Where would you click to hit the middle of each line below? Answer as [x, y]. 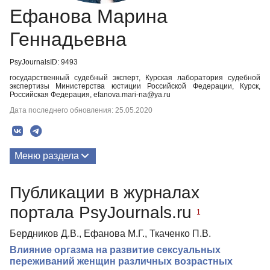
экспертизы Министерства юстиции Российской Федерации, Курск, [135, 86]
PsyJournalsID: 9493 [44, 62]
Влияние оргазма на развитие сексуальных [115, 250]
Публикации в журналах [105, 192]
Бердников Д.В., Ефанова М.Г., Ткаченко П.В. [110, 233]
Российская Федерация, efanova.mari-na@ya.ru [90, 95]
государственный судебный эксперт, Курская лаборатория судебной [135, 78]
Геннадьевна [68, 39]
